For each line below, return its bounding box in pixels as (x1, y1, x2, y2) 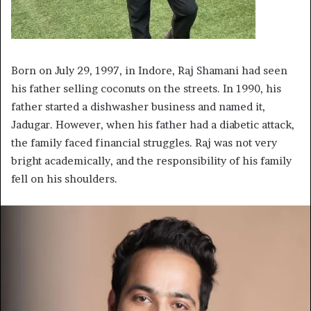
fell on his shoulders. (11, 171, 117, 185)
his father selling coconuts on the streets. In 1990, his (11, 81, 281, 95)
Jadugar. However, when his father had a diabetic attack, (11, 117, 294, 131)
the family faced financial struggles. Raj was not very (11, 135, 277, 149)
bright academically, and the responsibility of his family (11, 153, 292, 167)
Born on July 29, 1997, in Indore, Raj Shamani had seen (11, 63, 287, 77)
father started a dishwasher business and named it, (11, 99, 265, 113)
